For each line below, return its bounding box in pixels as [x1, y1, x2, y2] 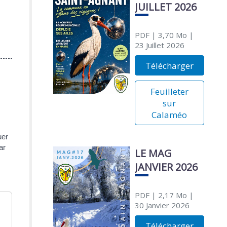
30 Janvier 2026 [134, 200, 190, 211]
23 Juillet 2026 [134, 40, 184, 51]
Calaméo [152, 108, 187, 121]
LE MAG [134, 146, 172, 161]
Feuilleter [150, 85, 188, 97]
